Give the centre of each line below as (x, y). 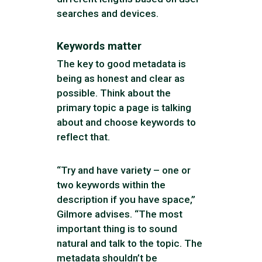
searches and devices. (108, 14)
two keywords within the (111, 185)
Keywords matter (99, 46)
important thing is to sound (117, 229)
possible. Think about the (114, 93)
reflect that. (84, 137)
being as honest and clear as (121, 78)
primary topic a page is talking (124, 107)
